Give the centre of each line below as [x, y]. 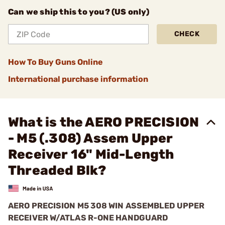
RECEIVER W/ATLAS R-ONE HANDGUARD [88, 217]
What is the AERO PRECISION [104, 122]
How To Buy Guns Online [55, 62]
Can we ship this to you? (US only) [79, 12]
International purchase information [78, 79]
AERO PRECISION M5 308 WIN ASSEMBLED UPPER [106, 205]
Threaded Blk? [57, 171]
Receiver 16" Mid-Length [91, 154]
